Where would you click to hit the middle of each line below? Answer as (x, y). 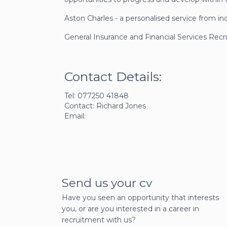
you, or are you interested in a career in (130, 209)
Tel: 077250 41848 (97, 96)
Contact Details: (113, 77)
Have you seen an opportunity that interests (140, 198)
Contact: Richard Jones (105, 106)
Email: (75, 116)
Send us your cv (107, 183)
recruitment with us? (99, 220)
